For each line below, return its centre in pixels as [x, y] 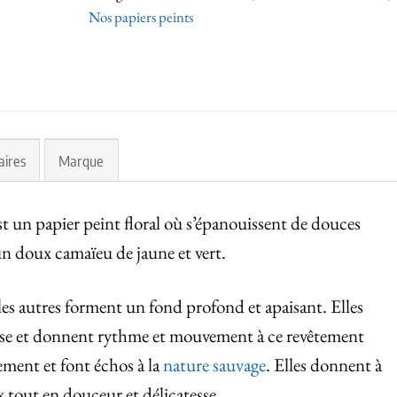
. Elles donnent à [324, 364]
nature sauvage [214, 364]
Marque [81, 161]
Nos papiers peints [140, 17]
